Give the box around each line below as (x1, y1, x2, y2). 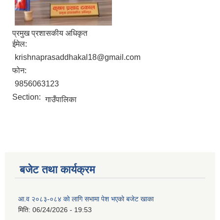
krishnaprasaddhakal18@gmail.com (15, 53, 140, 62)
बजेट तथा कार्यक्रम (20, 164, 95, 176)
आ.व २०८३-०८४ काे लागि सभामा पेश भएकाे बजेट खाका (18, 195, 154, 203)
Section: (12, 93, 43, 102)
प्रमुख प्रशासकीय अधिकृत (12, 29, 87, 38)
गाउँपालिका (45, 95, 77, 104)
